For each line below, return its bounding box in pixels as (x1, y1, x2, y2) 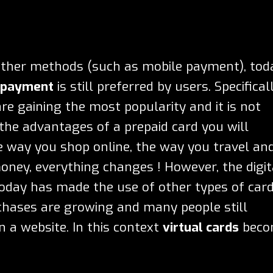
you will (198, 118, 249, 135)
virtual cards (163, 218, 239, 236)
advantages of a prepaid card (23, 118, 198, 135)
